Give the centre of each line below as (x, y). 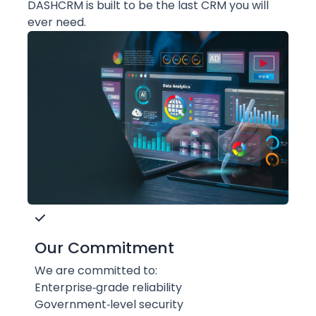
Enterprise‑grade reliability (108, 288)
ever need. (57, 22)
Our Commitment (104, 248)
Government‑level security (109, 305)
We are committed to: (96, 271)
